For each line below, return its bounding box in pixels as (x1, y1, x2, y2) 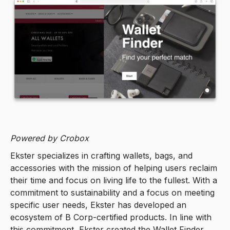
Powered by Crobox (10, 132, 89, 143)
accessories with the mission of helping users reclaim (10, 162, 217, 173)
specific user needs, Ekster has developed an (10, 199, 186, 210)
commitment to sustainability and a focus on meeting (10, 187, 215, 198)
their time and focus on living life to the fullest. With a (10, 175, 217, 185)
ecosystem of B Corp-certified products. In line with (10, 212, 212, 222)
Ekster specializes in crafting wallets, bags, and (10, 150, 193, 161)
